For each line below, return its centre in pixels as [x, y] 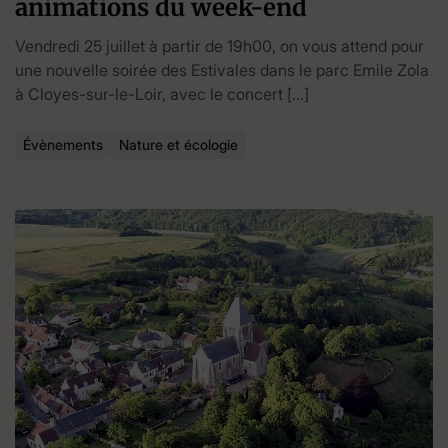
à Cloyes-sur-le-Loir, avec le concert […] [162, 94]
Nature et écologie [178, 144]
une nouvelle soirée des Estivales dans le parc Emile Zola [222, 70]
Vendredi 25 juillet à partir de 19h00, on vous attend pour [219, 46]
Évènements [63, 144]
